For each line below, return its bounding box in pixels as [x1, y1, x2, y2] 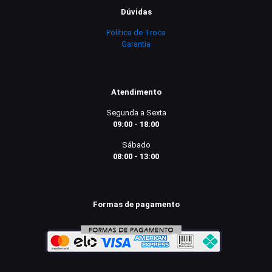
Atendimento [110, 87, 161, 97]
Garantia [121, 39, 151, 49]
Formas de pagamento [92, 199, 180, 209]
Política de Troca [106, 27, 166, 37]
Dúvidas [120, 7, 152, 16]
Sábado [121, 140, 151, 149]
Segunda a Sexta [106, 107, 166, 117]
